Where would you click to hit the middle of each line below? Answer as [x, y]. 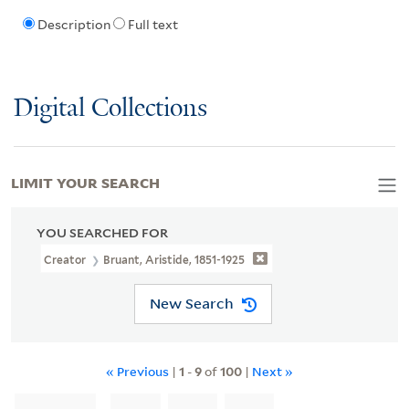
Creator [67, 259]
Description [73, 25]
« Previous [138, 371]
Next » [272, 371]
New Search [191, 304]
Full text [152, 25]
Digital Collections [110, 109]
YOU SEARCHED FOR [102, 232]
